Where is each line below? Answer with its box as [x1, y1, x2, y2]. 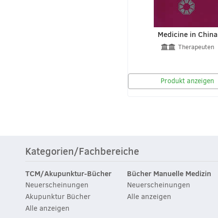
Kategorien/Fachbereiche [25, 144, 139, 158]
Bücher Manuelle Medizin [127, 168, 212, 179]
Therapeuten [178, 42, 214, 51]
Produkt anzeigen [161, 76, 214, 86]
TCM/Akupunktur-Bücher [25, 168, 111, 179]
